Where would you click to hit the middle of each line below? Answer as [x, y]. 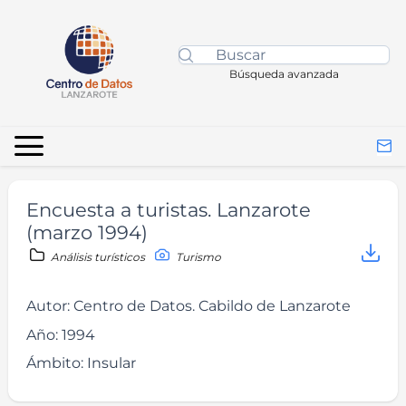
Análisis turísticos [98, 257]
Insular [111, 363]
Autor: [50, 305]
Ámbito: [57, 363]
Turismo [197, 257]
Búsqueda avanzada [285, 74]
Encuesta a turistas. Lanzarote [169, 210]
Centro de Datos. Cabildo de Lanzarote [212, 305]
